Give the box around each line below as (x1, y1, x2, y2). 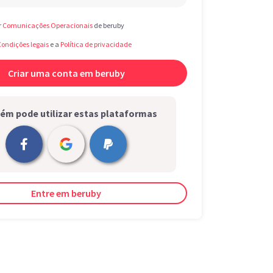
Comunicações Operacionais (2, 21, 93, 30)
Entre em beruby (31, 187, 101, 199)
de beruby (93, 21, 124, 30)
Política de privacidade (60, 40, 132, 49)
